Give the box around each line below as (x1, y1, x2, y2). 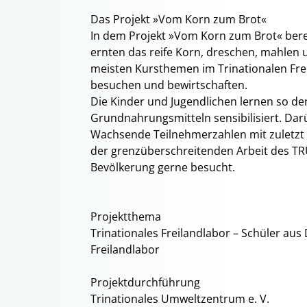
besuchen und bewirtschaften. (90, 77, 247, 93)
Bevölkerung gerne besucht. (90, 160, 235, 175)
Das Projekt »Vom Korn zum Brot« (90, 12, 267, 27)
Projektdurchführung (90, 275, 200, 290)
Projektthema (90, 209, 161, 224)
